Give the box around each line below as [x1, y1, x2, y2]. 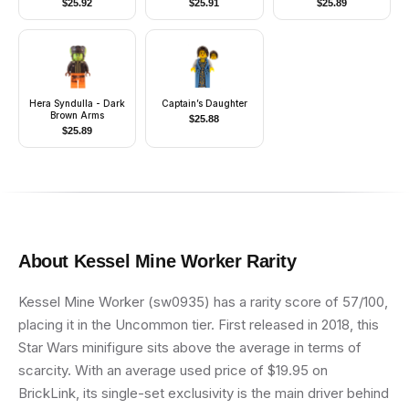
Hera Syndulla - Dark [29, 98, 126, 109]
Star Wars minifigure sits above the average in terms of [18, 339, 362, 356]
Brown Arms [50, 110, 105, 121]
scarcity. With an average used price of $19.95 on [18, 362, 328, 379]
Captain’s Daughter [161, 98, 247, 109]
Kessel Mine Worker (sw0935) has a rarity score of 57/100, [18, 293, 388, 310]
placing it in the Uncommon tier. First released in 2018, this [18, 316, 379, 333]
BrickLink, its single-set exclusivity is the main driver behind [18, 384, 389, 402]
